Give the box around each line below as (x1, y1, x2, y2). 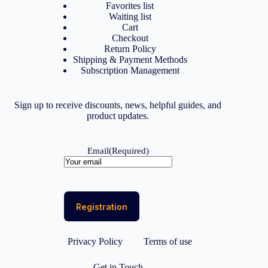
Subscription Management (80, 65, 179, 76)
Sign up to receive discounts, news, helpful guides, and (14, 100, 222, 111)
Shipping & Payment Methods (72, 54, 187, 65)
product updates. (87, 111, 150, 121)
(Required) (108, 146, 149, 156)
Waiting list (108, 11, 151, 22)
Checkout (111, 33, 148, 44)
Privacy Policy (68, 236, 123, 247)
